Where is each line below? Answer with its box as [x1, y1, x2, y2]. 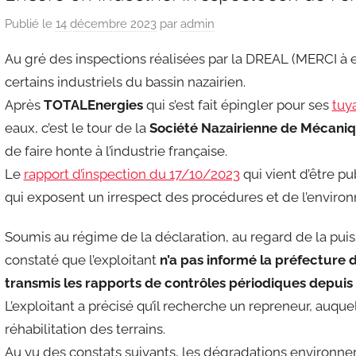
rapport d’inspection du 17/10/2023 [23, 165, 240, 182]
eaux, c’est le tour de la [4, 119, 149, 136]
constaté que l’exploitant [4, 251, 160, 268]
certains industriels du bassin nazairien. [4, 73, 246, 90]
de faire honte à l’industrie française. [4, 142, 227, 159]
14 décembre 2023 [55, 16, 157, 31]
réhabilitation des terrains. [4, 320, 165, 337]
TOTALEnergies [43, 96, 143, 113]
